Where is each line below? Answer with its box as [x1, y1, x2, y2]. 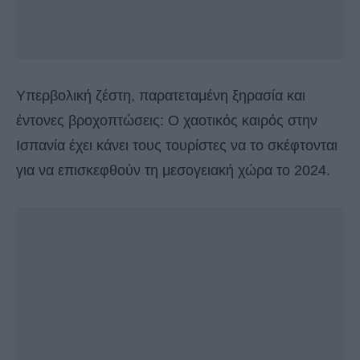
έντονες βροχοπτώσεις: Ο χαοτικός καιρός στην [16, 112, 317, 129]
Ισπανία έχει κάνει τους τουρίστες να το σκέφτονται [16, 137, 337, 154]
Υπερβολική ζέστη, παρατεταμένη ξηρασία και [16, 88, 305, 104]
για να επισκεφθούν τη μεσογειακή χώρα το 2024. [16, 162, 330, 179]
